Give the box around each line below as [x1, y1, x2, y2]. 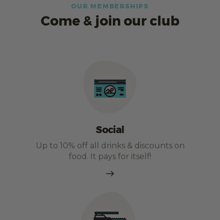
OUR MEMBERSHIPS [71, 2, 149, 11]
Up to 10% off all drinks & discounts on [35, 140, 185, 150]
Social [96, 123, 124, 137]
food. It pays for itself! [69, 151, 151, 161]
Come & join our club [40, 13, 180, 30]
